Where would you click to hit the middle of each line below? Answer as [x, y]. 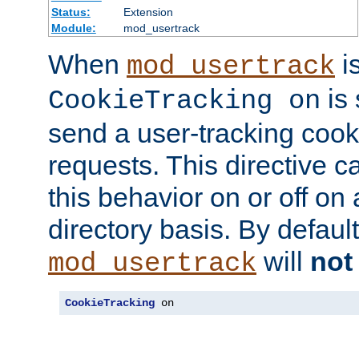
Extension [148, 12]
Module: [73, 28]
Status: [71, 12]
